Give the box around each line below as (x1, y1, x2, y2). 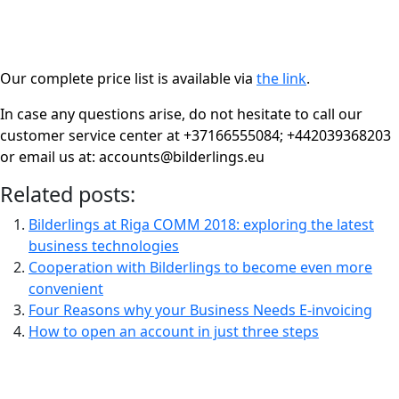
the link (256, 69, 306, 88)
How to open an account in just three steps (28, 322, 319, 341)
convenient (28, 279, 103, 298)
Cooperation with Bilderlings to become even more (28, 257, 372, 277)
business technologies (28, 236, 179, 256)
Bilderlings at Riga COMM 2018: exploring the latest (28, 215, 374, 234)
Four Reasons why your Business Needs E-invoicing (28, 300, 372, 320)
